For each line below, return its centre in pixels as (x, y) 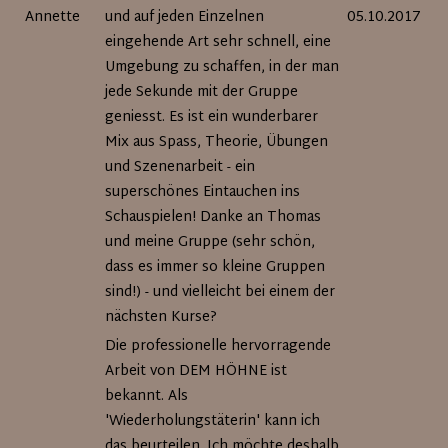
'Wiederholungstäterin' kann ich (213, 421)
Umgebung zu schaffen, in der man (222, 67)
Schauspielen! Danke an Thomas (213, 217)
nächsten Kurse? (161, 317)
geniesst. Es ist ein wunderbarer (212, 117)
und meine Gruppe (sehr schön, (210, 242)
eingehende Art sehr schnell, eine (218, 42)
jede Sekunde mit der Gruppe (202, 92)
